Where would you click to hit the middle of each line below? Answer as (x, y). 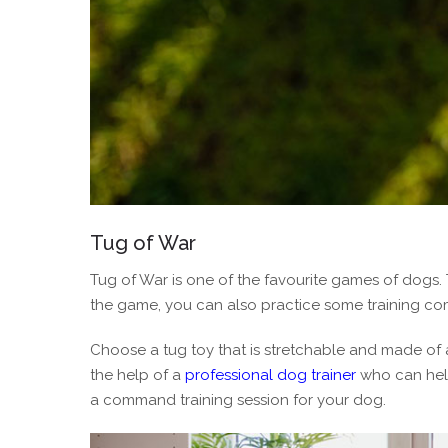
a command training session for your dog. (238, 399)
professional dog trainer (270, 374)
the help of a (137, 374)
